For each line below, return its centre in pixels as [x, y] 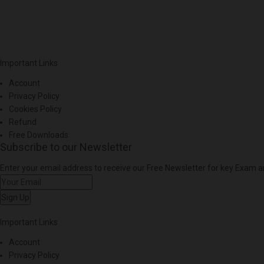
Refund [23, 122]
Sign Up [15, 198]
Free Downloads [39, 135]
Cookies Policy [35, 109]
